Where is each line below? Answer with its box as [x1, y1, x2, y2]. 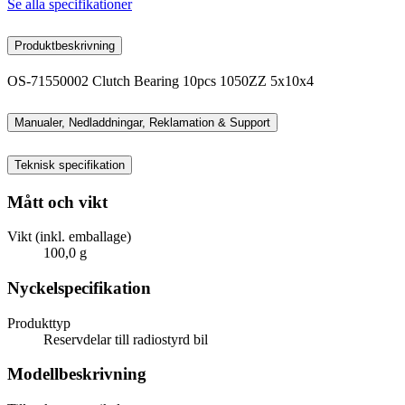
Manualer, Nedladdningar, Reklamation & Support [14, 115, 270, 129]
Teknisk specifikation [14, 157, 125, 172]
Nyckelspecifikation [7, 278, 151, 298]
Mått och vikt [7, 192, 108, 212]
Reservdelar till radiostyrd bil [43, 331, 208, 347]
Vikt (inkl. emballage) [7, 229, 131, 245]
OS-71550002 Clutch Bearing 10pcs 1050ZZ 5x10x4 [7, 72, 314, 89]
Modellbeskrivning [7, 364, 146, 384]
